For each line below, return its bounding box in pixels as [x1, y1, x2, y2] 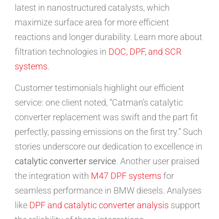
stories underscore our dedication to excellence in [15, 141, 202, 152]
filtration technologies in [15, 46, 109, 57]
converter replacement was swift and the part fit [15, 112, 198, 123]
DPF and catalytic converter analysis [29, 200, 169, 211]
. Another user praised [116, 156, 199, 167]
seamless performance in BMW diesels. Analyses [15, 185, 201, 196]
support [169, 200, 200, 211]
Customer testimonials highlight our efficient [15, 83, 184, 93]
